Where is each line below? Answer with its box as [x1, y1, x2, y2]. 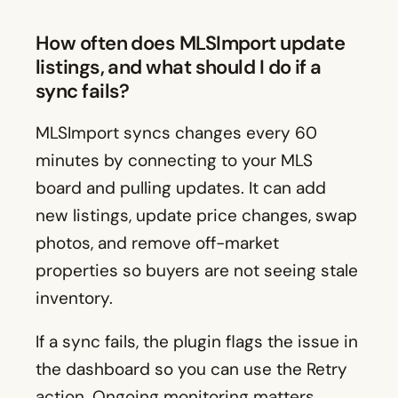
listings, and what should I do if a [36, 54, 322, 81]
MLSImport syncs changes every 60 [36, 122, 317, 145]
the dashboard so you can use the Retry [36, 358, 347, 381]
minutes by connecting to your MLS [36, 149, 313, 172]
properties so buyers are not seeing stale [36, 259, 358, 283]
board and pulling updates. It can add [36, 177, 326, 200]
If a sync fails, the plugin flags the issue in [36, 330, 358, 354]
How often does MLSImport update [36, 30, 345, 57]
